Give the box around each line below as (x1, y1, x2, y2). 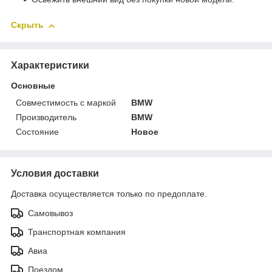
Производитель (16, 112, 76, 122)
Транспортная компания (28, 226, 126, 237)
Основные (11, 80, 55, 90)
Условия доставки (11, 168, 99, 178)
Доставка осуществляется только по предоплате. (11, 188, 207, 199)
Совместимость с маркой (16, 97, 116, 107)
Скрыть (11, 20, 44, 30)
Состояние (16, 126, 59, 137)
